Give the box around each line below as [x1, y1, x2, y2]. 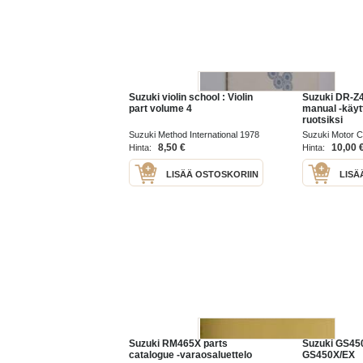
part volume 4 [129, 102, 192, 114]
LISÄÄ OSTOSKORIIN [166, 169, 258, 179]
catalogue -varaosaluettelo [129, 349, 252, 361]
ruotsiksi [302, 113, 343, 126]
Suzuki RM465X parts [129, 338, 228, 350]
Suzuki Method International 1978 [129, 129, 259, 139]
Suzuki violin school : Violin [129, 91, 253, 103]
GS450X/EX [302, 349, 355, 361]
